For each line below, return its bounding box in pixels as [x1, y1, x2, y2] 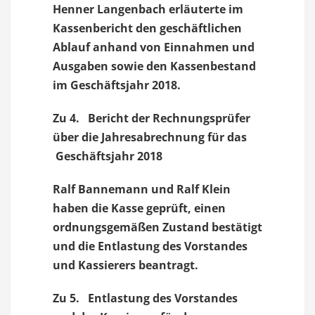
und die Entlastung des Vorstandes [53, 238, 247, 254]
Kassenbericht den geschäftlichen [53, 20, 242, 36]
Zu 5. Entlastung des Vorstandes [53, 290, 238, 306]
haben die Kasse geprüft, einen [53, 200, 226, 216]
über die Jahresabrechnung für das [53, 129, 247, 145]
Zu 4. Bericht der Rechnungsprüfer [53, 110, 250, 126]
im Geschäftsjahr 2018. [53, 77, 181, 93]
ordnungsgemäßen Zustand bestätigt [53, 219, 262, 235]
